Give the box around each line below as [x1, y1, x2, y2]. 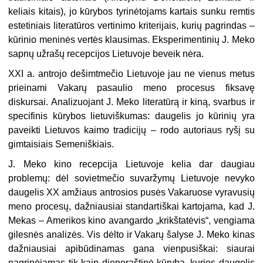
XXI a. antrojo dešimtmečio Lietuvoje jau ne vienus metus [8, 69, 255, 79]
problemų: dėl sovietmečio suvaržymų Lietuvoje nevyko [8, 173, 255, 184]
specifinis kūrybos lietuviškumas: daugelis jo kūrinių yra [8, 111, 255, 122]
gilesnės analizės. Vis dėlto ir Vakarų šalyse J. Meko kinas [8, 230, 255, 240]
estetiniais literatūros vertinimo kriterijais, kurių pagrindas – [8, 21, 255, 31]
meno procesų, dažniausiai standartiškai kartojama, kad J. [8, 201, 255, 212]
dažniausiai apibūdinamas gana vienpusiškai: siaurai [8, 244, 255, 254]
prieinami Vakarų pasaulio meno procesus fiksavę [8, 83, 255, 93]
